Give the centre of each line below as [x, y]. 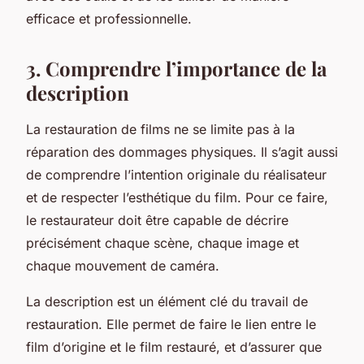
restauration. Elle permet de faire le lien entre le [171, 324]
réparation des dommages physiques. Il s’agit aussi [182, 152]
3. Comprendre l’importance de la [176, 68]
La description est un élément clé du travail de [167, 301]
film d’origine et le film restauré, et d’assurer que [174, 347]
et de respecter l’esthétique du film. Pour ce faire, [177, 197]
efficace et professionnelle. [109, 18]
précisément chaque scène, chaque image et [162, 243]
